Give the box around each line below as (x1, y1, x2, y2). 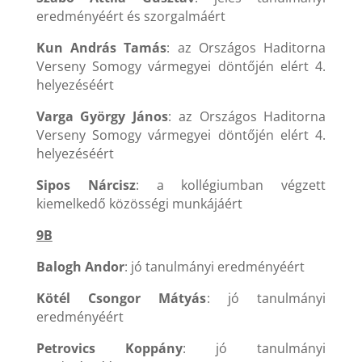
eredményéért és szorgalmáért (36, 7, 225, 26)
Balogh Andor (36, 258, 124, 276)
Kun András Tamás (36, 39, 167, 57)
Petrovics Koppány (36, 339, 183, 358)
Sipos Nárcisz (36, 176, 136, 195)
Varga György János (36, 107, 169, 126)
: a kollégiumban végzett (135, 176, 326, 195)
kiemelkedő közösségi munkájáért (36, 195, 242, 213)
